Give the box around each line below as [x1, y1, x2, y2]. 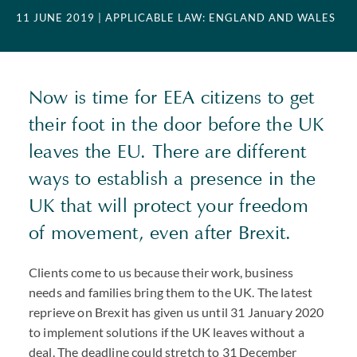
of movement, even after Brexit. [29, 221, 292, 245]
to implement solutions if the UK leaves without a [29, 324, 304, 339]
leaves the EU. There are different [29, 139, 307, 163]
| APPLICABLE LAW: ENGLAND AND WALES [98, 11, 335, 24]
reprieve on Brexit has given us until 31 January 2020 [29, 304, 324, 320]
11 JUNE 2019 [16, 11, 95, 24]
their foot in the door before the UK [29, 112, 324, 136]
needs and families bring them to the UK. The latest [29, 284, 313, 300]
